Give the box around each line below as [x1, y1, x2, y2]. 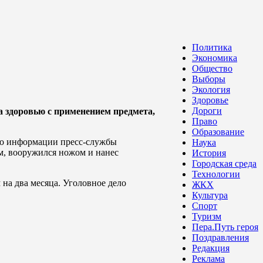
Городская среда [192, 159, 257, 168]
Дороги [192, 106, 222, 116]
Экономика [192, 53, 237, 63]
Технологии [192, 169, 240, 179]
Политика [192, 42, 232, 52]
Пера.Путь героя [192, 222, 258, 232]
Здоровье [192, 95, 228, 105]
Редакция [192, 243, 230, 253]
